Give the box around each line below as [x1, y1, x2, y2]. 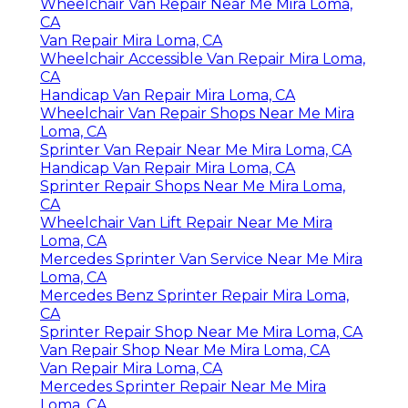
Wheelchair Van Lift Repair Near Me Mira [40, 214, 332, 232]
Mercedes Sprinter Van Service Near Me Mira [40, 250, 362, 269]
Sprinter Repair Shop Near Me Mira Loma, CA [40, 323, 362, 342]
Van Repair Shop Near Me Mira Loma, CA [40, 342, 330, 360]
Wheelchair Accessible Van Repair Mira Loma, [40, 50, 365, 68]
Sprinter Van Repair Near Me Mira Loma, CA [40, 141, 352, 159]
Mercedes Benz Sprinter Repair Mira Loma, [40, 287, 349, 305]
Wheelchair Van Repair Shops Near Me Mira [40, 105, 354, 123]
